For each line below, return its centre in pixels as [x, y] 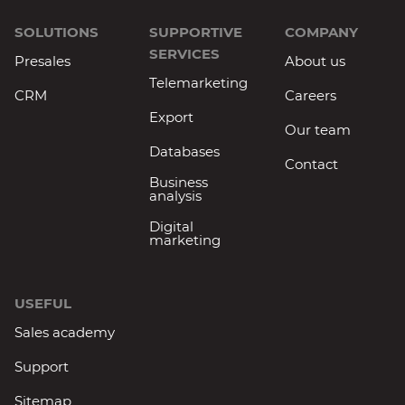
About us [315, 61]
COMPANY [321, 33]
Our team [317, 130]
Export [172, 118]
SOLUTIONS [57, 33]
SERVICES [185, 54]
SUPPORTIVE [196, 33]
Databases [185, 152]
